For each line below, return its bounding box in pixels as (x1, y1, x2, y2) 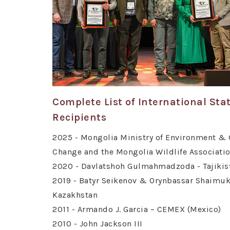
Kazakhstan (52, 190, 98, 200)
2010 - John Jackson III (52, 219, 143, 229)
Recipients (52, 111, 106, 124)
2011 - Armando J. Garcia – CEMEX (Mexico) (52, 204, 221, 215)
